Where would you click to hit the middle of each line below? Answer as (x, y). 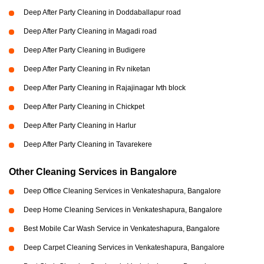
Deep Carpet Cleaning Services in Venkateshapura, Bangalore (124, 248)
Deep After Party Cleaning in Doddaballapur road (102, 13)
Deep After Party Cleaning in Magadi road (90, 32)
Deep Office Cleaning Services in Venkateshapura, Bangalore (122, 191)
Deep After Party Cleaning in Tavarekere (88, 145)
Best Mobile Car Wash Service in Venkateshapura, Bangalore (122, 229)
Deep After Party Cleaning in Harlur (80, 126)
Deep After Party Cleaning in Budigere (85, 50)
